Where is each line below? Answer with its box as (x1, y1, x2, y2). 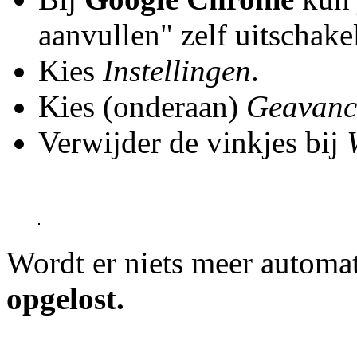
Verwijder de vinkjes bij (38, 124, 347, 159)
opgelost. (6, 280, 124, 316)
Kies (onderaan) (38, 88, 246, 124)
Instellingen (103, 53, 251, 88)
